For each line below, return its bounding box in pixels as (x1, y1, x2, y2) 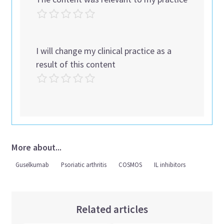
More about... (11, 142, 62, 153)
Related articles (76, 203, 148, 216)
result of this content (36, 58, 116, 70)
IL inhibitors (154, 160, 186, 169)
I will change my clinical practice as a (36, 44, 172, 56)
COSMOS (118, 160, 142, 169)
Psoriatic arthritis (61, 160, 107, 169)
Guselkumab (15, 160, 49, 169)
